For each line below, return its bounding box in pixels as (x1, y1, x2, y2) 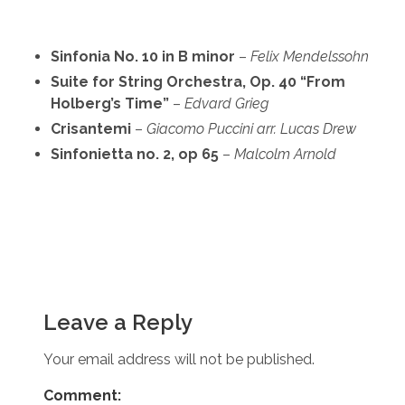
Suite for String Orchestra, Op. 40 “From (51, 73, 345, 90)
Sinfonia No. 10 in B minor (51, 48, 235, 65)
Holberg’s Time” (51, 95, 169, 112)
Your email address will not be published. (43, 350, 315, 368)
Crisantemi (51, 120, 131, 137)
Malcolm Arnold (234, 146, 336, 163)
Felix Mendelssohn (250, 48, 369, 65)
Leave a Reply (43, 309, 193, 335)
